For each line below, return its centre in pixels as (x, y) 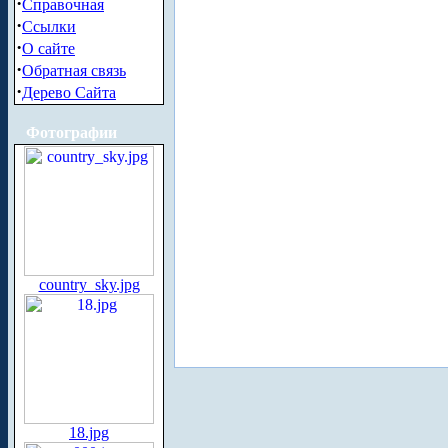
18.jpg (89, 432)
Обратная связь (74, 70)
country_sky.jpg (89, 284)
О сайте (48, 48)
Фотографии (71, 132)
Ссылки (49, 26)
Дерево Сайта (69, 92)
